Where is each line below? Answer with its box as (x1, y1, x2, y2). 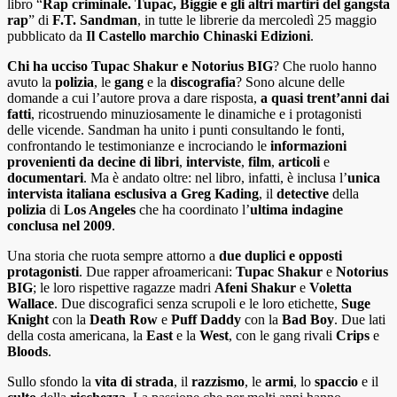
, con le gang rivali (229, 328, 336, 344)
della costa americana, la (7, 328, 146, 344)
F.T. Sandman (52, 12, 137, 28)
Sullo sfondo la (7, 374, 95, 390)
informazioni (270, 138, 346, 154)
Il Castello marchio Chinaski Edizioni (86, 28, 310, 44)
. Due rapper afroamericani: (79, 264, 236, 280)
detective (276, 186, 332, 202)
